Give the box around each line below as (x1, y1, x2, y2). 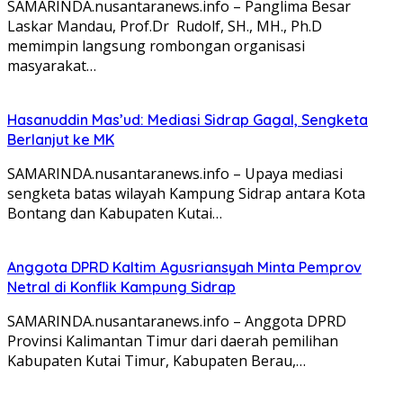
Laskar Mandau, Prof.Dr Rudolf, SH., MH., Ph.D (7, 15, 322, 36)
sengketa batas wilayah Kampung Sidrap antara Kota (7, 183, 365, 203)
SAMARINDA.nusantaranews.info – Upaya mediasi (7, 163, 343, 184)
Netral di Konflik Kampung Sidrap (7, 277, 236, 296)
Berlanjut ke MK (7, 130, 114, 148)
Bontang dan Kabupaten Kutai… (7, 202, 222, 223)
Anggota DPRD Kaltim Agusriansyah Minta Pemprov (7, 257, 362, 276)
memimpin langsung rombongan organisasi (7, 35, 305, 56)
